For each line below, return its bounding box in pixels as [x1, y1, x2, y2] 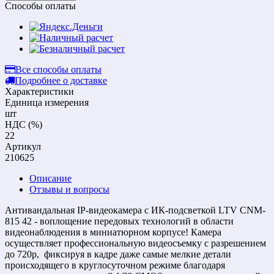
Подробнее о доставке [15, 75, 107, 86]
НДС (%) [5, 119, 42, 130]
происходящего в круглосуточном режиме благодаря [5, 259, 225, 270]
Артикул [5, 141, 41, 152]
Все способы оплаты [15, 64, 102, 75]
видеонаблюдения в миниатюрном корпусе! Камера [5, 226, 221, 237]
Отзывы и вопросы [29, 183, 109, 194]
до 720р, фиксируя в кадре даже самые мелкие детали [5, 248, 231, 259]
